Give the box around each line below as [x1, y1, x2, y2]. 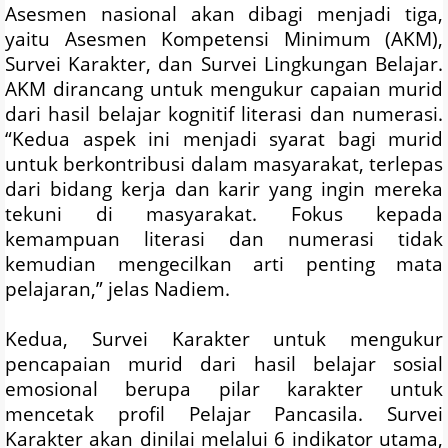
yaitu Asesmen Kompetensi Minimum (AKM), [5, 26, 443, 52]
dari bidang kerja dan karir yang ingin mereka [5, 176, 443, 202]
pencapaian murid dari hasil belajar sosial [5, 351, 443, 377]
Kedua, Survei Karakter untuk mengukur [5, 326, 443, 352]
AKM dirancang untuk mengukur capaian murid [5, 76, 443, 102]
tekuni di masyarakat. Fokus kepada [5, 201, 443, 227]
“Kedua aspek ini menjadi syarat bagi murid [5, 126, 443, 152]
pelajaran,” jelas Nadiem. [5, 276, 230, 302]
